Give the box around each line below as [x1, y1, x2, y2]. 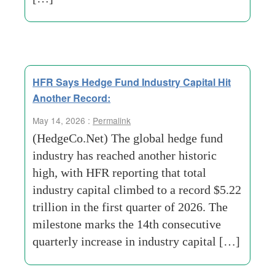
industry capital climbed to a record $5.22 [33, 183, 241, 196]
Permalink [93, 114, 131, 126]
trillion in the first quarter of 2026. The [33, 200, 228, 214]
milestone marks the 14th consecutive [33, 217, 221, 231]
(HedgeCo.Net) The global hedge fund [33, 131, 223, 145]
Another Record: [33, 91, 110, 105]
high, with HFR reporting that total [33, 166, 206, 179]
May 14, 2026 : [33, 114, 93, 126]
